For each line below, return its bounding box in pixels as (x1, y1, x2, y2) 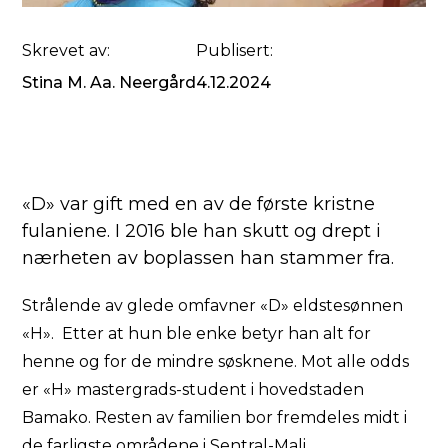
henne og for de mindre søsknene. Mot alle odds (22, 351, 410, 371)
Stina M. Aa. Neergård (22, 72, 197, 92)
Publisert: (196, 40, 274, 60)
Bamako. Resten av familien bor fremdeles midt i (22, 407, 408, 427)
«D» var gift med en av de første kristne (22, 192, 376, 215)
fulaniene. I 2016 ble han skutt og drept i (22, 219, 382, 242)
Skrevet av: (22, 40, 111, 60)
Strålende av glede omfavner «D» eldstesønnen (22, 295, 404, 315)
